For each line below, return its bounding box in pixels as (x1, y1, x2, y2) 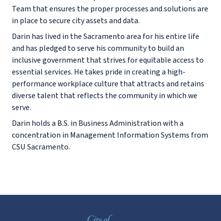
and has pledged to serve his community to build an (12, 42, 184, 54)
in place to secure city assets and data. (12, 15, 140, 26)
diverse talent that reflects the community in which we (12, 90, 197, 101)
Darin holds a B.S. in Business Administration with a (12, 117, 184, 129)
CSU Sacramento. (12, 141, 70, 152)
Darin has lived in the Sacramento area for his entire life (12, 31, 199, 42)
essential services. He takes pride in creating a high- (12, 66, 185, 77)
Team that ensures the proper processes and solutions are (12, 3, 208, 14)
